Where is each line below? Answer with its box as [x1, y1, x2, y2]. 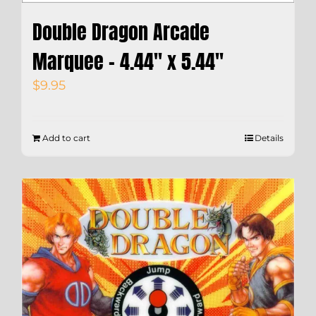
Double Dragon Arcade [32, 16, 209, 47]
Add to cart [42, 132, 90, 143]
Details [255, 132, 284, 143]
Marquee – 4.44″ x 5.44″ [32, 46, 224, 76]
